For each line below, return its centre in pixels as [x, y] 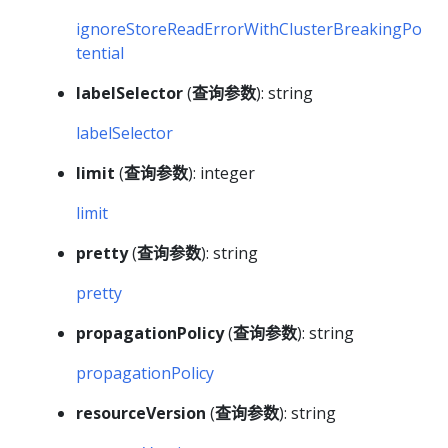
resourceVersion [141, 412]
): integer [221, 172]
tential [100, 52]
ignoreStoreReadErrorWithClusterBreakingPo [249, 28]
